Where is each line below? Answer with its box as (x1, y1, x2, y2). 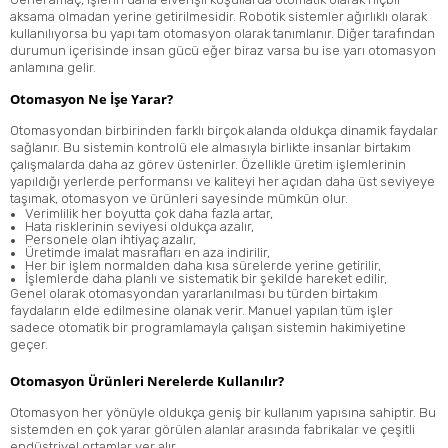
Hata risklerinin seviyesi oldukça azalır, (25, 218, 254, 234)
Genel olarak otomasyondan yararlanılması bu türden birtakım (10, 285, 378, 301)
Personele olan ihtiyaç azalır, (25, 231, 196, 247)
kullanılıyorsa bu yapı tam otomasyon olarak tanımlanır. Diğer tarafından (10, 26, 435, 42)
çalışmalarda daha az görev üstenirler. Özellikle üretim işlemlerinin (10, 156, 406, 172)
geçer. (10, 336, 48, 352)
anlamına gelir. (10, 60, 96, 76)
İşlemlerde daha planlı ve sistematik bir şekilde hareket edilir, (25, 270, 387, 286)
